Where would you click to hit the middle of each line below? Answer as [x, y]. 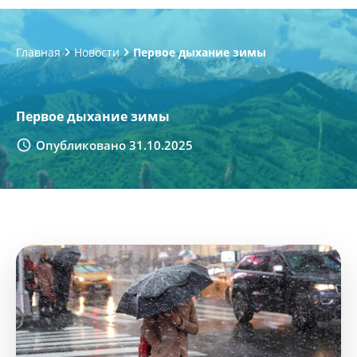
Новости [97, 52]
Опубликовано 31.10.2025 [114, 145]
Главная [38, 52]
